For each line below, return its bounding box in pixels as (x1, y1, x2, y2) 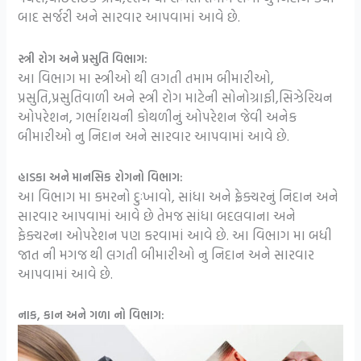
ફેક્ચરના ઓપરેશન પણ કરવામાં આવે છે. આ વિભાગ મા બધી (18, 224, 333, 245)
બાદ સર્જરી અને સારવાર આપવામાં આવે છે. (18, 6, 241, 27)
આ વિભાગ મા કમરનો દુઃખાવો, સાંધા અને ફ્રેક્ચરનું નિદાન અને (18, 185, 339, 206)
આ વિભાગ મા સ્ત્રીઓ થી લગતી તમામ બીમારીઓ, (18, 67, 275, 88)
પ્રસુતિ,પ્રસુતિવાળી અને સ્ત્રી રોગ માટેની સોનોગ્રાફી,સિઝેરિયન (18, 86, 334, 107)
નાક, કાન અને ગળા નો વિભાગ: (18, 306, 165, 324)
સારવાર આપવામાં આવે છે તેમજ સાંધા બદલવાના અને (18, 205, 297, 226)
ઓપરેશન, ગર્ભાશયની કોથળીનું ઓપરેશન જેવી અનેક (18, 106, 297, 127)
